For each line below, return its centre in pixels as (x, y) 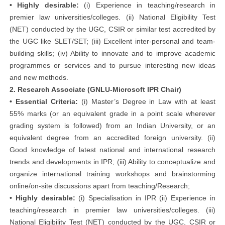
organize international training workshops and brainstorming (113, 174)
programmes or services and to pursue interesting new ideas (113, 65)
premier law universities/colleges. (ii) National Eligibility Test (113, 17)
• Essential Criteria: (44, 101)
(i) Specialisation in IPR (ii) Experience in (145, 198)
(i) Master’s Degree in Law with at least (147, 101)
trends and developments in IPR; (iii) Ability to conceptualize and (113, 162)
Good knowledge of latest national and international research (113, 150)
